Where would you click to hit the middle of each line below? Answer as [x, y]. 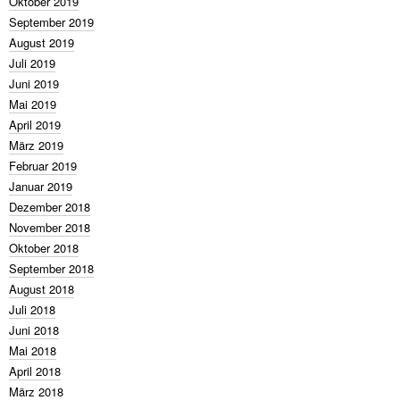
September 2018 [51, 268]
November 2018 [50, 227]
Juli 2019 [32, 63]
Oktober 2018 [44, 248]
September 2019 [51, 22]
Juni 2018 [34, 330]
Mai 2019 [33, 104]
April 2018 [35, 371]
